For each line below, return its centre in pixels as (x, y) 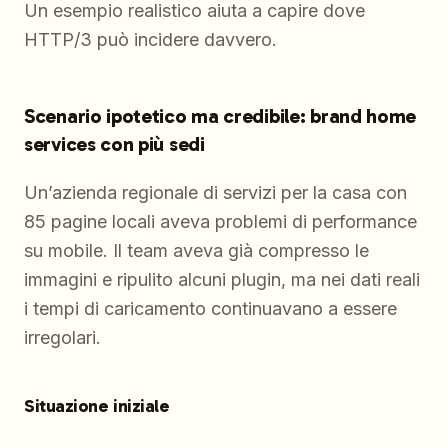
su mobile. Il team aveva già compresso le (196, 251)
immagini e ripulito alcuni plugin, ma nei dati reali (222, 280)
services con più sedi (114, 144)
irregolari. (62, 338)
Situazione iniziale (97, 406)
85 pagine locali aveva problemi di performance (220, 222)
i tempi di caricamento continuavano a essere (210, 309)
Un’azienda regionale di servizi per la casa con (215, 193)
